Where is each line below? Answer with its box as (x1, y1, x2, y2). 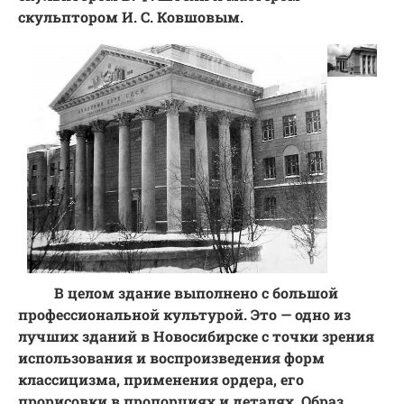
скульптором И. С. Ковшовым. (18, 6, 243, 26)
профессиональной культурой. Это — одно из (18, 305, 351, 325)
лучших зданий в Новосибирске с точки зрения (18, 326, 374, 346)
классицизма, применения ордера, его (18, 370, 304, 390)
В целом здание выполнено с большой (54, 283, 338, 303)
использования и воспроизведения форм (18, 348, 325, 368)
